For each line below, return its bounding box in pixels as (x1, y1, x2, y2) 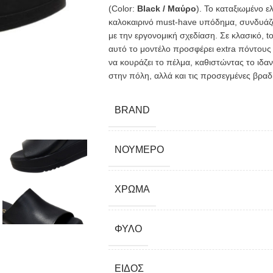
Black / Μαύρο (136, 4, 196, 13)
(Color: (108, 4, 137, 13)
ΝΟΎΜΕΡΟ (114, 144, 164, 155)
